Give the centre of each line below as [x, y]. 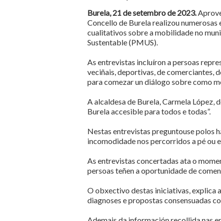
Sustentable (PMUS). [123, 42]
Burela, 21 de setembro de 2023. [143, 13]
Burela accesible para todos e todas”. [149, 111]
